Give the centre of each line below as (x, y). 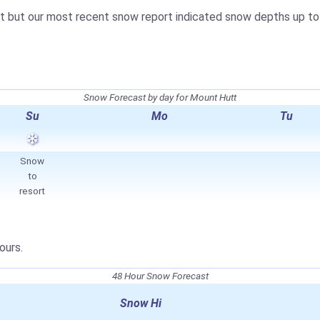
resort (32, 191)
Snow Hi (140, 304)
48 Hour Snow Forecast (160, 276)
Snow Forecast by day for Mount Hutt (160, 97)
